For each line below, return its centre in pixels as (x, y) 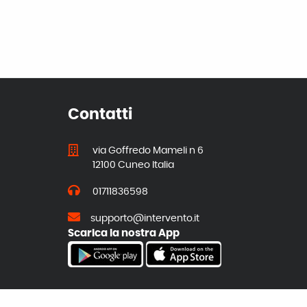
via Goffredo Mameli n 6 (148, 151)
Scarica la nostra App (123, 233)
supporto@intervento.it (145, 219)
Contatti (100, 114)
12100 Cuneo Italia (133, 165)
